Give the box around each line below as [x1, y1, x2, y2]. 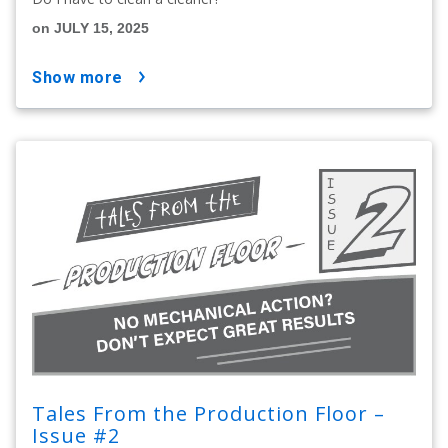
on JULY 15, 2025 [32, 20, 149, 37]
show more [42, 68, 123, 88]
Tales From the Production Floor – [32, 400, 385, 428]
